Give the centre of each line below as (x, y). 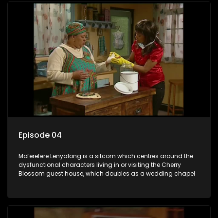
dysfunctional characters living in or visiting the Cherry (100, 164)
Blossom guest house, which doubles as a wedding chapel (107, 173)
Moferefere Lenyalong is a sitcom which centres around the (106, 156)
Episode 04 (40, 135)
